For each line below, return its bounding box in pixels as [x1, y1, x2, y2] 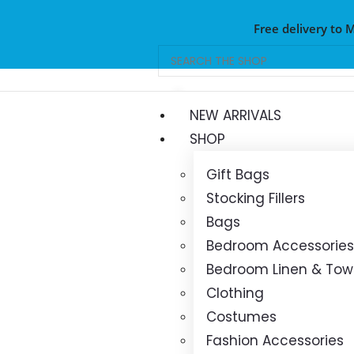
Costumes [206, 307, 277, 326]
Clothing [206, 284, 264, 303]
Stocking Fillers [206, 189, 305, 208]
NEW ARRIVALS [190, 106, 281, 125]
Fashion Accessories [206, 331, 344, 350]
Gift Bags [206, 165, 269, 184]
